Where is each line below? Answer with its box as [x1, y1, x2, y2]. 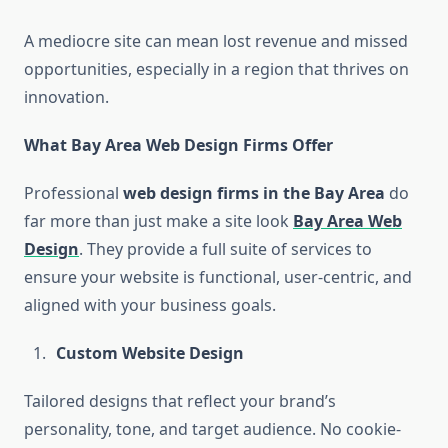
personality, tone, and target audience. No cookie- [24, 418, 401, 441]
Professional [24, 182, 123, 205]
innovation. [24, 86, 109, 109]
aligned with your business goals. [24, 294, 276, 317]
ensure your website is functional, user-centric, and [24, 266, 412, 289]
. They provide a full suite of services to [79, 238, 372, 261]
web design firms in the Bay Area [123, 182, 385, 205]
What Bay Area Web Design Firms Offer [24, 134, 333, 157]
